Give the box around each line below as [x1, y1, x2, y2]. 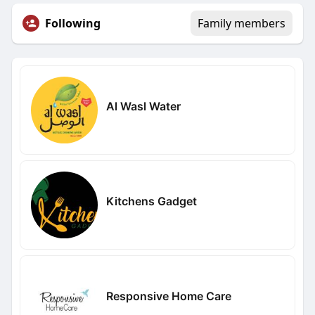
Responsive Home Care [105, 288, 231, 303]
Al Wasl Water [105, 98, 181, 113]
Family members [198, 15, 286, 32]
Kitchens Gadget [105, 193, 197, 208]
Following [44, 15, 101, 32]
